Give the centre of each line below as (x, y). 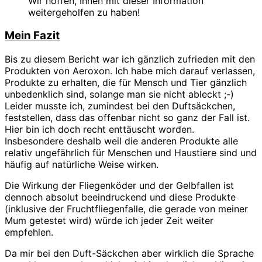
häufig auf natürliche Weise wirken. (82, 165)
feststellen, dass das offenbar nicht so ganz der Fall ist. (127, 118)
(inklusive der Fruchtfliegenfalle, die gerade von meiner (126, 209)
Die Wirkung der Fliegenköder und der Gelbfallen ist (119, 186)
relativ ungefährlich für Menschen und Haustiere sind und (131, 153)
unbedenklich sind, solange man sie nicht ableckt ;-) (119, 94)
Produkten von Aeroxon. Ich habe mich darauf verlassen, (130, 71)
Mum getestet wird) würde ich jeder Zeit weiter (109, 221)
